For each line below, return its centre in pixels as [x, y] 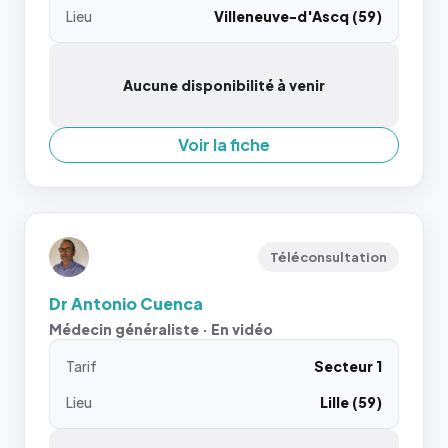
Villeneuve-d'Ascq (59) [298, 16]
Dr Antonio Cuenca [126, 303]
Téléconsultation [328, 257]
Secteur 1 [348, 366]
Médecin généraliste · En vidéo [161, 329]
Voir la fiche [224, 144]
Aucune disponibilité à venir [224, 85]
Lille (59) [351, 402]
